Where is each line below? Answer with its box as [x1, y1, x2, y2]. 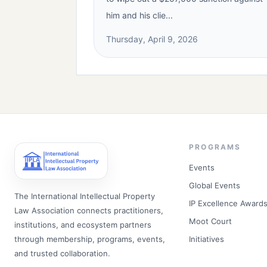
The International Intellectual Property [14, 191, 155, 201]
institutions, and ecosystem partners [14, 220, 151, 229]
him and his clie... [106, 10, 173, 20]
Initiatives [189, 234, 225, 244]
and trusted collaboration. [14, 249, 110, 258]
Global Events [189, 181, 241, 190]
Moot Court [189, 216, 232, 226]
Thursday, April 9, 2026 [106, 34, 198, 44]
